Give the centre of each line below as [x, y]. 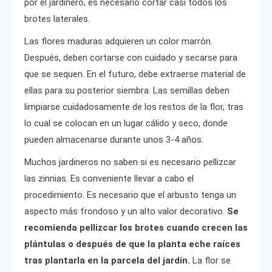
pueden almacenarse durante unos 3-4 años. [114, 139]
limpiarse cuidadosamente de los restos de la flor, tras [134, 107]
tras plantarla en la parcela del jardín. [108, 260]
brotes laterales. [57, 19]
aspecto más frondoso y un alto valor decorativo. [126, 211]
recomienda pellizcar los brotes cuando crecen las [136, 227]
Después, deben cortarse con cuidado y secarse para [131, 57]
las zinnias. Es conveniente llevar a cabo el [109, 178]
